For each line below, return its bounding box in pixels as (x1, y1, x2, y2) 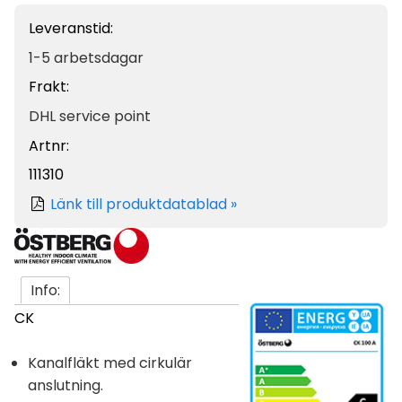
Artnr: (29, 135, 69, 156)
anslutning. (28, 375, 103, 397)
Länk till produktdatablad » (50, 193, 237, 214)
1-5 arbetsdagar (29, 47, 144, 68)
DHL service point (29, 105, 151, 127)
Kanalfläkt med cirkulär (28, 353, 192, 374)
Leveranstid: (29, 18, 113, 39)
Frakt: (29, 76, 69, 98)
